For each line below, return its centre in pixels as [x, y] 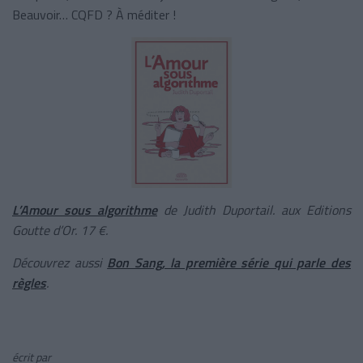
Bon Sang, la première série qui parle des [229, 262]
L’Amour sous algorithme [85, 209]
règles [29, 282]
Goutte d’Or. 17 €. [60, 230]
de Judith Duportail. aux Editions [254, 209]
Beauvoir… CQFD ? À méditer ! [94, 14]
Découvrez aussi [60, 262]
